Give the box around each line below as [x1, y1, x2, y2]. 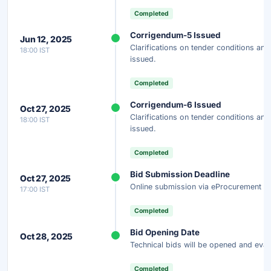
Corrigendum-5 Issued [130, 30, 221, 40]
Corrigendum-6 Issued [130, 100, 221, 109]
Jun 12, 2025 [20, 34, 73, 44]
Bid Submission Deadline [130, 169, 230, 179]
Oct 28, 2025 [20, 231, 73, 241]
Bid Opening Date [130, 227, 200, 237]
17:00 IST [20, 185, 50, 194]
